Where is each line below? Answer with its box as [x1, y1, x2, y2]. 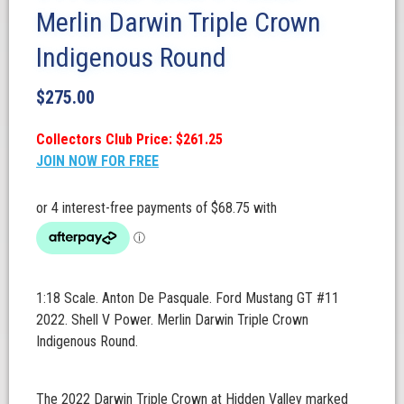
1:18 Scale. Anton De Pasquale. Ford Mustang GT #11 [36, 289, 339, 307]
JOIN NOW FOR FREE [36, 152, 159, 170]
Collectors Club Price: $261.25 [36, 131, 223, 148]
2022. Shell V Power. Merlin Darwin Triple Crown [36, 311, 308, 328]
